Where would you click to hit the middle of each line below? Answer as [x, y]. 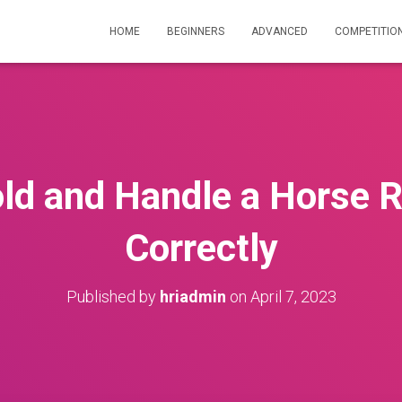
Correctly [201, 248]
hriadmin [192, 297]
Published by [113, 297]
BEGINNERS [196, 31]
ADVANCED [280, 31]
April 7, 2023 [293, 297]
